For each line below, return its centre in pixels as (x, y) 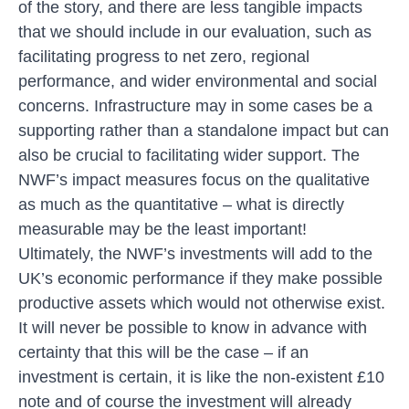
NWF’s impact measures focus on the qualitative (194, 179)
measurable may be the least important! (163, 229)
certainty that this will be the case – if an (163, 352)
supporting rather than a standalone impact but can (204, 130)
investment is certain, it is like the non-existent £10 (201, 377)
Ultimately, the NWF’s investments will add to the (195, 253)
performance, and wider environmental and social (198, 81)
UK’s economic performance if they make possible (200, 278)
